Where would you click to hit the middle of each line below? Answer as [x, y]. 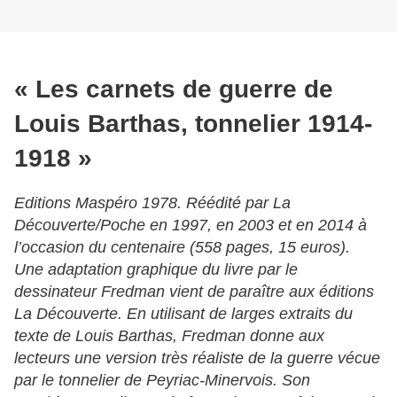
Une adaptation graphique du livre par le [156, 269]
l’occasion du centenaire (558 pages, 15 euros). [182, 247]
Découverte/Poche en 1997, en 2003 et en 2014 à [191, 225]
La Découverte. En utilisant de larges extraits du [183, 313]
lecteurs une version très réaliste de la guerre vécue [197, 358]
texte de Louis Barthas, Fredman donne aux [169, 335]
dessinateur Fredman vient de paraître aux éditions [194, 291]
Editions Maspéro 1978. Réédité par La [152, 202]
